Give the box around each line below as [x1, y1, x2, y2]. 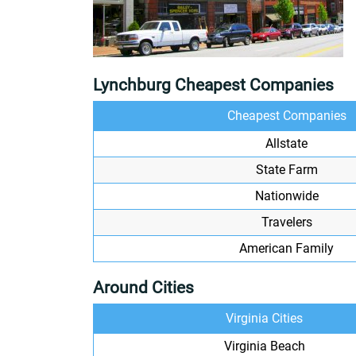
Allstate [265, 136, 308, 151]
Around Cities [93, 278, 194, 297]
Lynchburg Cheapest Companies [93, 75, 334, 95]
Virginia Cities [226, 311, 303, 326]
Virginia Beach [223, 339, 305, 354]
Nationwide [254, 188, 319, 203]
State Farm [255, 162, 318, 177]
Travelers [261, 215, 312, 230]
